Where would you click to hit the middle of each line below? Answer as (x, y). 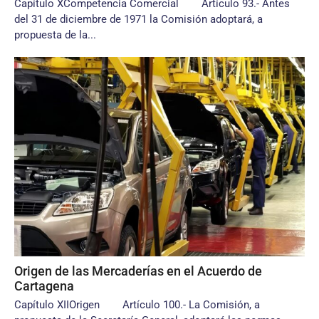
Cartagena (44, 286)
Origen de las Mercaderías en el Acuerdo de (138, 271)
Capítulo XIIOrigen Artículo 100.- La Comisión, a (137, 305)
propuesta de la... (55, 35)
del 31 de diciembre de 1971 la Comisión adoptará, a (138, 19)
